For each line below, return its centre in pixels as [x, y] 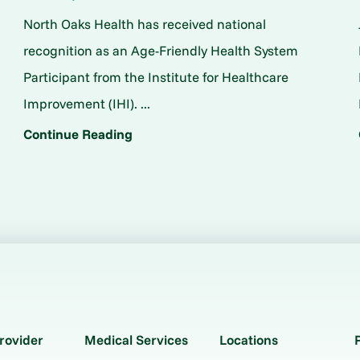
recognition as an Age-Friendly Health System [160, 51]
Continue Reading [78, 134]
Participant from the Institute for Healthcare [155, 77]
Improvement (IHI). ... [86, 104]
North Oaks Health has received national [144, 24]
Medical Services [136, 340]
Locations [248, 340]
